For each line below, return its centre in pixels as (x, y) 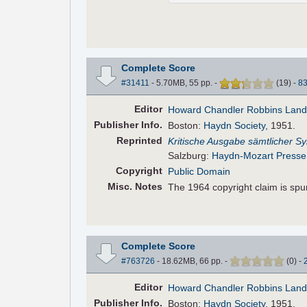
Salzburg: (190, 156)
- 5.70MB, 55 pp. (182, 83)
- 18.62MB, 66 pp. (189, 261)
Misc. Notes (135, 187)
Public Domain (199, 172)
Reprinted (139, 141)
